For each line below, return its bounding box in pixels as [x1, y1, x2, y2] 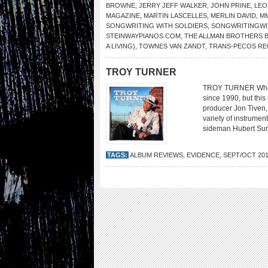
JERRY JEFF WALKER [139, 2, 207, 9]
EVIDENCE [187, 151, 220, 159]
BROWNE [106, 2, 135, 9]
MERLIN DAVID [211, 12, 256, 19]
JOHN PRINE [211, 2, 251, 9]
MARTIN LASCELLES [144, 12, 207, 19]
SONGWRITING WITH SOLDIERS [106, 22, 208, 29]
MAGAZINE [106, 12, 140, 19]
